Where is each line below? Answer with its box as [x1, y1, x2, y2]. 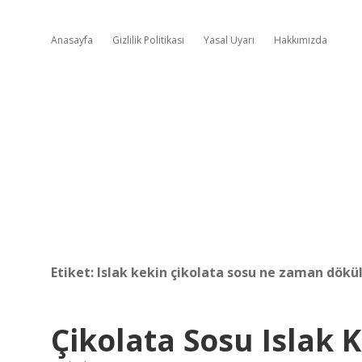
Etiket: [51, 263, 97, 281]
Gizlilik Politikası [112, 33, 184, 47]
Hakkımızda [274, 33, 327, 47]
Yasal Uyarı [204, 33, 255, 47]
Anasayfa [51, 33, 93, 47]
